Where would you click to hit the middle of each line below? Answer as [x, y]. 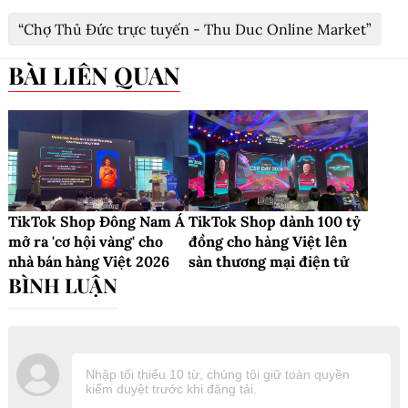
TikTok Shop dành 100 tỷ [274, 221]
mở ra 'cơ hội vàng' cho [86, 241]
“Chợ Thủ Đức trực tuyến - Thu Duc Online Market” [195, 29]
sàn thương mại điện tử [268, 261]
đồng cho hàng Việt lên [267, 241]
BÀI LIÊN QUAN [102, 75]
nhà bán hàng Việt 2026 [89, 261]
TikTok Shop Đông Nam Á [97, 221]
